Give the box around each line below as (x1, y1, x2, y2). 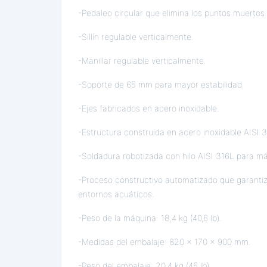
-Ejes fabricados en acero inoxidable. (78, 103, 219, 113)
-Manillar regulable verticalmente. (78, 55, 206, 66)
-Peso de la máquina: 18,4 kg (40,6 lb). (78, 213, 222, 223)
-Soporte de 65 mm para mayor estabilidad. (78, 79, 244, 89)
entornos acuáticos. (78, 189, 154, 199)
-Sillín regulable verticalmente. (78, 32, 194, 42)
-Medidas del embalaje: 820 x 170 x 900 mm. (78, 237, 251, 247)
